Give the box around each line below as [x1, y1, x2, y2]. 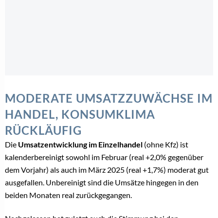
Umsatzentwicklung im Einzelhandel [18, 140, 143, 149]
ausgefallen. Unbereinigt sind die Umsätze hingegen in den [5, 178, 199, 187]
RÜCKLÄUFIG [5, 123, 82, 138]
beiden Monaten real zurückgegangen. [5, 190, 132, 200]
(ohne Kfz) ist [143, 140, 188, 149]
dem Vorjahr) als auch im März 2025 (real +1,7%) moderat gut [5, 165, 209, 175]
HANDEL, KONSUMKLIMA [5, 107, 155, 122]
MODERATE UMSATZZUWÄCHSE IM [5, 91, 213, 106]
